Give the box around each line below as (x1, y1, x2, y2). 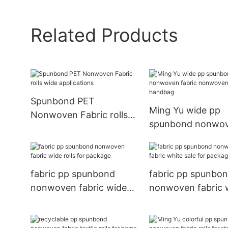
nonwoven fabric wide (31, 182, 127, 193)
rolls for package (31, 196, 103, 207)
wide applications (31, 123, 105, 134)
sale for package (149, 196, 220, 207)
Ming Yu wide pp (149, 105, 220, 116)
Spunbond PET (31, 96, 95, 107)
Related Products (31, 23, 178, 46)
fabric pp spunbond (31, 168, 115, 180)
